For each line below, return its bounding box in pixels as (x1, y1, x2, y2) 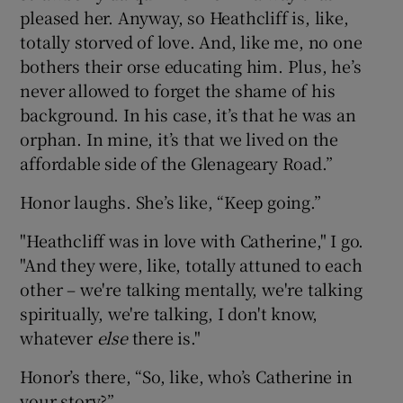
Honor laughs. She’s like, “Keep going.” (20, 190, 321, 214)
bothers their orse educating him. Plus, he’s (20, 54, 362, 78)
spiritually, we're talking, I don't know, (20, 301, 318, 326)
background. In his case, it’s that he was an (20, 103, 356, 127)
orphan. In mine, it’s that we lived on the (20, 127, 339, 151)
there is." (127, 326, 201, 350)
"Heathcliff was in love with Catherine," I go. (20, 228, 364, 253)
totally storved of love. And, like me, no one (20, 30, 363, 54)
